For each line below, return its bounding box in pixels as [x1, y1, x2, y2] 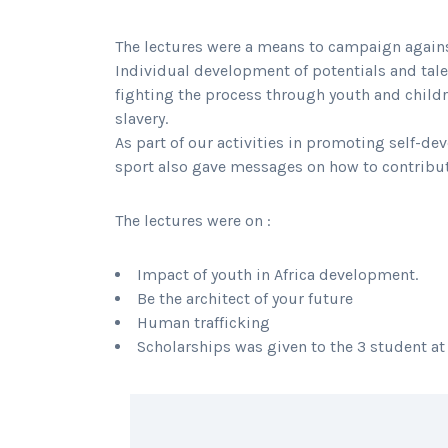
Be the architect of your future [137, 289, 353, 309]
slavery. [115, 109, 168, 129]
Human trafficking [137, 313, 270, 333]
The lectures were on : [115, 211, 271, 231]
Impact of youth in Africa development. [137, 265, 418, 285]
